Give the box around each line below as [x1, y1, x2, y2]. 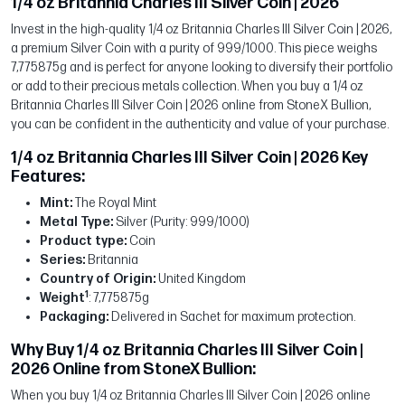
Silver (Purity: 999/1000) [113, 214, 249, 231]
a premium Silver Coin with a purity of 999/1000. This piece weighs [11, 41, 377, 57]
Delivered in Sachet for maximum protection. [108, 309, 355, 325]
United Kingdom [158, 271, 246, 287]
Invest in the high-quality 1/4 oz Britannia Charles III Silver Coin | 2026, [11, 22, 392, 38]
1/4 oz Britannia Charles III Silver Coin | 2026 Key [11, 148, 368, 168]
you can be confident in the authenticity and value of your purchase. [11, 117, 389, 133]
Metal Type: [40, 214, 113, 231]
